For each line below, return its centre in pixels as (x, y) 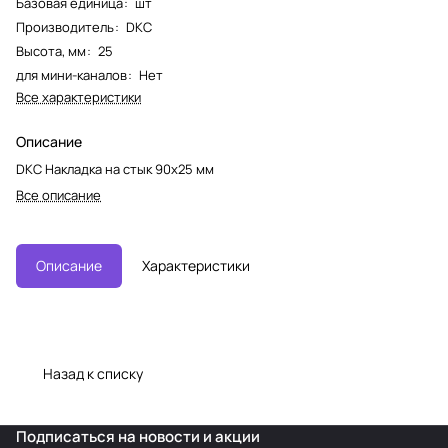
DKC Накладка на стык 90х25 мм (115, 168)
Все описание (58, 194)
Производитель (65, 26)
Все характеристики (78, 96)
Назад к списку (93, 373)
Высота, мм (51, 50)
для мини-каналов (71, 74)
